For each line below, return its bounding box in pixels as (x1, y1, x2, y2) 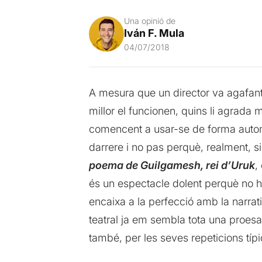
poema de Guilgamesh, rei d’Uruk (88, 158, 255, 171)
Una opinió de (123, 15, 175, 26)
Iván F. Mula (123, 26, 184, 39)
